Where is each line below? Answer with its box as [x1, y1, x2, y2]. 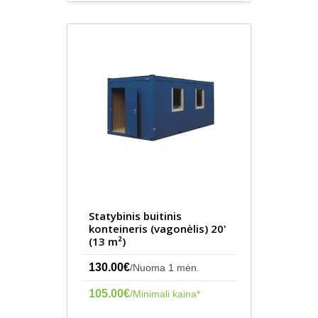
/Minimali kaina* [130, 288, 200, 300]
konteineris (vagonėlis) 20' [89, 221, 226, 236]
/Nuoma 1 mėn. [130, 262, 199, 273]
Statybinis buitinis [89, 209, 182, 223]
